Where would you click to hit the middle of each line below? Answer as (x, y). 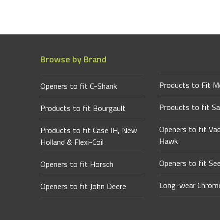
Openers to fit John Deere (83, 186)
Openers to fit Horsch (77, 164)
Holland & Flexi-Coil (72, 142)
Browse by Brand (74, 59)
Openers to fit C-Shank (79, 86)
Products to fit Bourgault (83, 108)
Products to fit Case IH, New (89, 130)
